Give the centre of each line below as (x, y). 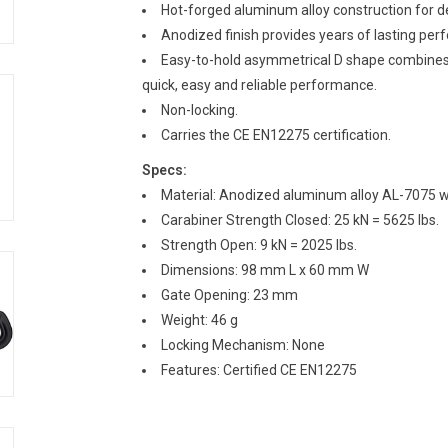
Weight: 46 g (199, 320)
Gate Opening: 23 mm (229, 295)
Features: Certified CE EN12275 (258, 370)
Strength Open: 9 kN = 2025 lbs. (258, 245)
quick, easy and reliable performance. (259, 85)
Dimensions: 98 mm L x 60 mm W (264, 270)
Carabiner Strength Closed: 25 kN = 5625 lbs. (299, 220)
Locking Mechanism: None (242, 345)
